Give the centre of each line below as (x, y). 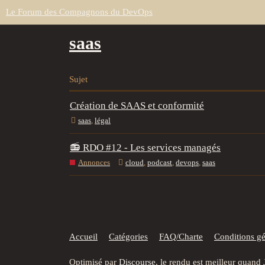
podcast (160, 162)
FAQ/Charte (181, 236)
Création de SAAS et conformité (137, 106)
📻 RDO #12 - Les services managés (145, 148)
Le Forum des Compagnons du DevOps (79, 12)
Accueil (83, 236)
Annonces (94, 162)
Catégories (128, 236)
